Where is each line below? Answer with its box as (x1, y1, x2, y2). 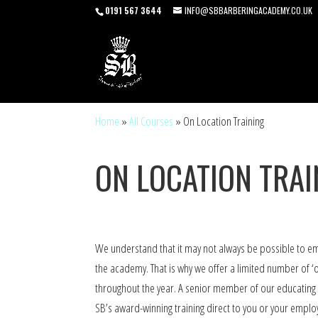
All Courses (129, 113, 174, 129)
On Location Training (183, 113, 265, 129)
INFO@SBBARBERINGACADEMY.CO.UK (185, 4, 313, 16)
